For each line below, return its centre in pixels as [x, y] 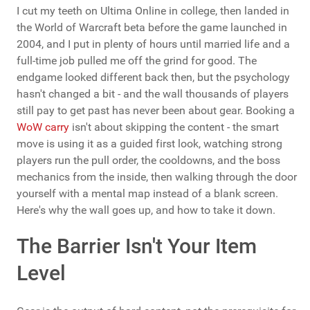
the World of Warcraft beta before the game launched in [152, 28]
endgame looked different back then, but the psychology [153, 77]
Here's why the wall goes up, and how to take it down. [146, 210]
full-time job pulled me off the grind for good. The [137, 61]
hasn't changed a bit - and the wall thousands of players [153, 94]
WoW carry [43, 127]
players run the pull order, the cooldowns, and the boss [148, 161]
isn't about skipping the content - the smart [174, 127]
